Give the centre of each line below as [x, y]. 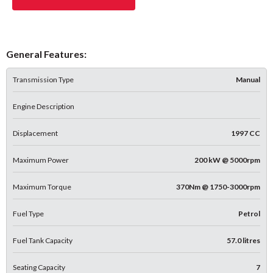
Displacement [35, 133]
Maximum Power [41, 160]
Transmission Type [43, 79]
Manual [248, 79]
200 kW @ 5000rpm [227, 160]
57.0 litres [243, 240]
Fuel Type [28, 213]
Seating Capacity [39, 267]
